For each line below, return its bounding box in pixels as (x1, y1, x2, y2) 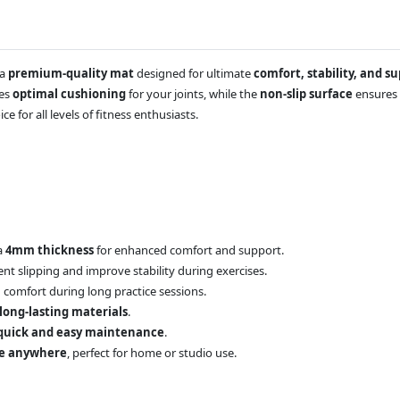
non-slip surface (260, 86, 353, 102)
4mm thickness (5, 242, 94, 258)
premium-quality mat (8, 65, 134, 81)
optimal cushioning (12, 86, 126, 102)
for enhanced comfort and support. (94, 242, 284, 258)
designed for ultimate (134, 65, 254, 81)
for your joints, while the (126, 86, 260, 102)
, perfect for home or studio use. (67, 345, 237, 361)
